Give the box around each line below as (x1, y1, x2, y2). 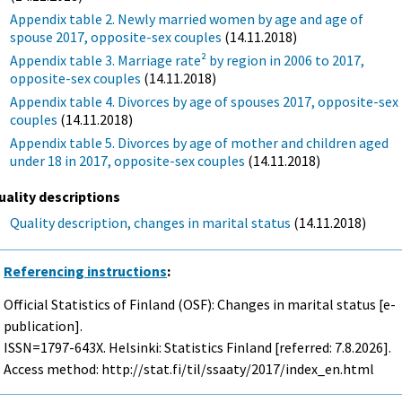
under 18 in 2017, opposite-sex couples (10, 152, 246, 170)
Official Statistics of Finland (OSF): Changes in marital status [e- (4, 295, 397, 314)
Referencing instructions (4, 262, 168, 281)
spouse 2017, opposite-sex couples (10, 28, 223, 47)
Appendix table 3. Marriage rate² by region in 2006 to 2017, (10, 51, 365, 70)
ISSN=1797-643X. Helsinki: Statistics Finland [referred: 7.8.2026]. (4, 338, 392, 357)
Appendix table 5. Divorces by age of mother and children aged (10, 134, 389, 153)
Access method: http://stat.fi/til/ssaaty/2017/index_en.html (4, 360, 375, 379)
